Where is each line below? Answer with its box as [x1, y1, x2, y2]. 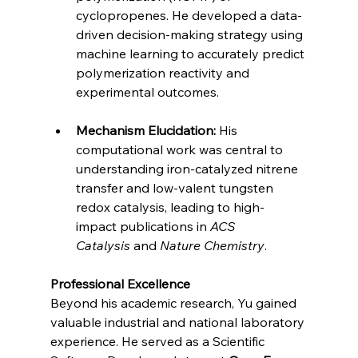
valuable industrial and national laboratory [50, 313, 308, 330]
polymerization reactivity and [75, 64, 253, 81]
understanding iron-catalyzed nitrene [75, 160, 301, 177]
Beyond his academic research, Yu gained [50, 294, 300, 311]
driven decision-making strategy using [75, 26, 306, 42]
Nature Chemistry [159, 237, 265, 253]
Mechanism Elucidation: [75, 121, 216, 138]
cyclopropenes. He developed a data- [75, 6, 302, 23]
